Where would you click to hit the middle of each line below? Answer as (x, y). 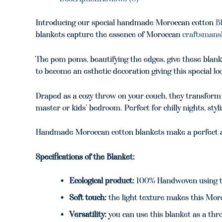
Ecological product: (102, 180)
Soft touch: (88, 197)
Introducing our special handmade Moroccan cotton (126, 23)
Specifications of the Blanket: (85, 157)
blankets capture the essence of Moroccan (109, 35)
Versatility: (88, 214)
